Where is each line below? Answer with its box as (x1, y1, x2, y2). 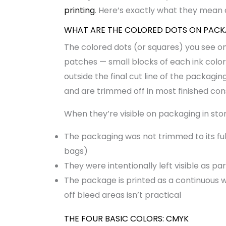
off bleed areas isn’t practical (64, 189, 181, 201)
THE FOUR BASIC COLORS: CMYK (64, 213, 189, 224)
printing (64, 4, 95, 16)
